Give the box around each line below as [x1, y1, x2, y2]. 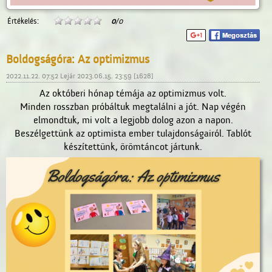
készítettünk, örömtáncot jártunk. [64, 141, 202, 152]
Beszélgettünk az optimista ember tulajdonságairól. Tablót [15, 127, 251, 139]
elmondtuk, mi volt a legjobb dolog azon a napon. [33, 114, 233, 126]
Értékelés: [7, 16, 39, 25]
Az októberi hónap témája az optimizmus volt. [39, 87, 226, 99]
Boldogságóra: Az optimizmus [6, 52, 149, 66]
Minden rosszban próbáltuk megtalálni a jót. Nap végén [20, 101, 246, 112]
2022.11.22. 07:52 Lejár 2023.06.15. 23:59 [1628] [6, 71, 154, 80]
